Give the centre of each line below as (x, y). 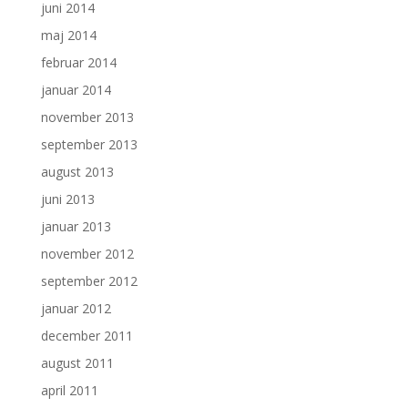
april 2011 (69, 390)
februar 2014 (78, 62)
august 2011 (77, 363)
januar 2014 (76, 90)
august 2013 (77, 172)
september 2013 (89, 144)
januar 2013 (76, 226)
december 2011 (87, 336)
